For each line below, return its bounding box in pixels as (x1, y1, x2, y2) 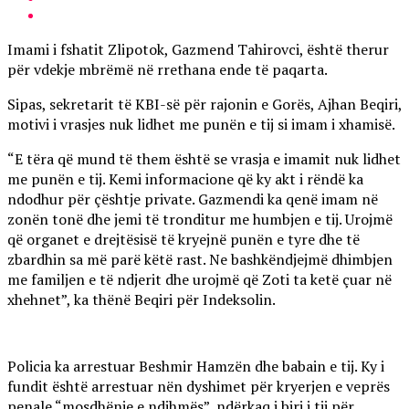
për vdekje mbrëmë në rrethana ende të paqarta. (7, 58, 328, 79)
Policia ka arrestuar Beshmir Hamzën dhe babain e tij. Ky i (7, 355, 384, 376)
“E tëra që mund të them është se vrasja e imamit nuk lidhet (7, 148, 401, 169)
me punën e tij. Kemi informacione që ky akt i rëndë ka (7, 168, 363, 189)
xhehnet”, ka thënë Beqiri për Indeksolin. (7, 288, 276, 309)
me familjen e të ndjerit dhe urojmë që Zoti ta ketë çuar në (7, 268, 392, 289)
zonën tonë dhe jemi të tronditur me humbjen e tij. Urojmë (7, 208, 393, 229)
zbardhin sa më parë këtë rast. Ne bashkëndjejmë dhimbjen (7, 248, 393, 269)
